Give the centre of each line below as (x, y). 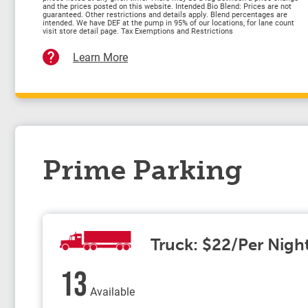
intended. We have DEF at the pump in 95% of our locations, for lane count (168, 23)
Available (111, 291)
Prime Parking (142, 170)
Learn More (100, 57)
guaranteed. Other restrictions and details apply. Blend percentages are (165, 14)
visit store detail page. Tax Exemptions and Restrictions (138, 31)
